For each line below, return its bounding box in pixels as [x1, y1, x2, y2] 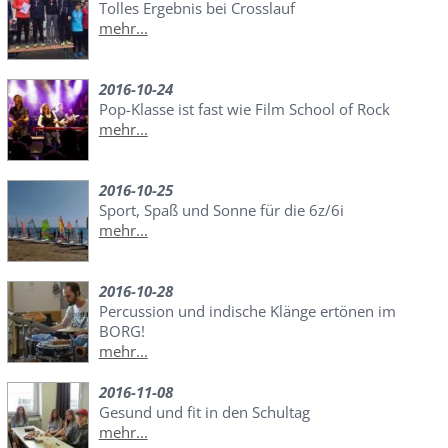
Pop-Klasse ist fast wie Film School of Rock [98, 98, 390, 119]
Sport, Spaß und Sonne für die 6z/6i [98, 199, 344, 220]
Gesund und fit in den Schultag [98, 401, 310, 422]
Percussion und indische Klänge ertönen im [98, 300, 396, 321]
